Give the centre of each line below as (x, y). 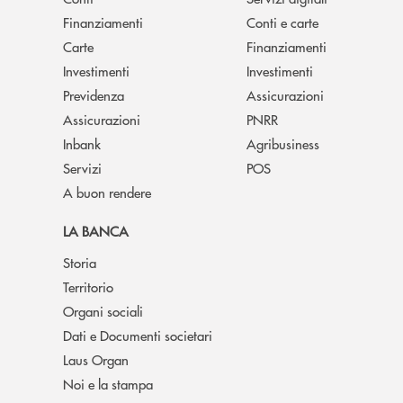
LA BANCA (96, 230)
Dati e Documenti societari (138, 335)
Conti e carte (282, 22)
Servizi (82, 167)
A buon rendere (107, 192)
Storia (80, 262)
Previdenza (94, 94)
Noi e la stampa (108, 383)
